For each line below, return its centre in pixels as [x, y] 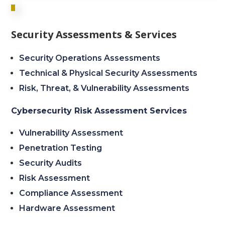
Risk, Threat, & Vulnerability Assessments [104, 88]
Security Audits [51, 163]
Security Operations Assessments [90, 58]
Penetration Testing [61, 148]
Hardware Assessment [67, 208]
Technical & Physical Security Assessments [108, 73]
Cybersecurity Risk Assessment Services [99, 110]
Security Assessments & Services [94, 34]
